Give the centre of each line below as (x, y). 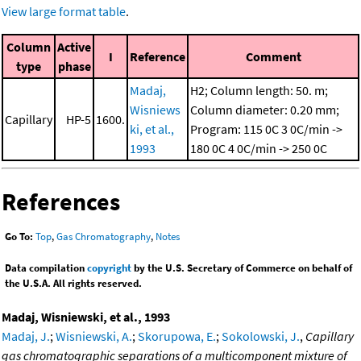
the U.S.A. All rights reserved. (73, 283)
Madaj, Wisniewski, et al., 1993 (86, 316)
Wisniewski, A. (94, 336)
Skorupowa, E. (177, 336)
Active (74, 47)
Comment (273, 57)
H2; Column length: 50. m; (259, 91)
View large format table (64, 12)
